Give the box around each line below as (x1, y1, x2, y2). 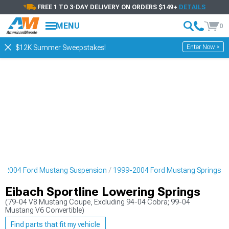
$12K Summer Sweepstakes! (15, 43, 106, 52)
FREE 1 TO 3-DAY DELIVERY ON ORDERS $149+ (37, 4, 179, 11)
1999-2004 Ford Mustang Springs (113, 166, 221, 174)
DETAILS (179, 4, 205, 11)
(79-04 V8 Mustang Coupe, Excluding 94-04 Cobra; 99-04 (5, 198, 190, 206)
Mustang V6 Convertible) (5, 206, 84, 214)
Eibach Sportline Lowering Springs (5, 185, 200, 199)
